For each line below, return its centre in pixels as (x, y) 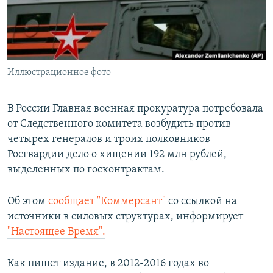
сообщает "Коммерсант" (107, 202)
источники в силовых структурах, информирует (125, 217)
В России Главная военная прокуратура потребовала (135, 109)
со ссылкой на (201, 202)
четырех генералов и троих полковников (109, 140)
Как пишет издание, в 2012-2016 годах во (108, 264)
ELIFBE (34, 55)
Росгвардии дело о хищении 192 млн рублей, (117, 155)
